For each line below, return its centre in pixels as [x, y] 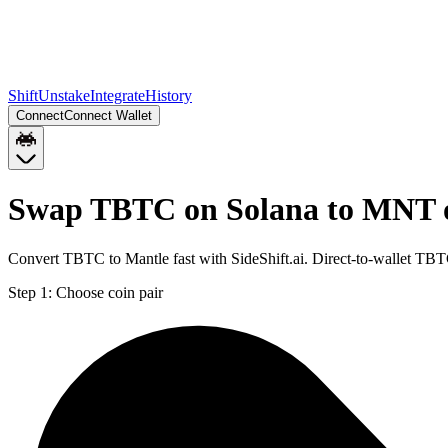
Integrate [117, 95]
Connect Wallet [108, 115]
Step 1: [30, 292]
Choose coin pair [109, 292]
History [168, 95]
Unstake [64, 95]
